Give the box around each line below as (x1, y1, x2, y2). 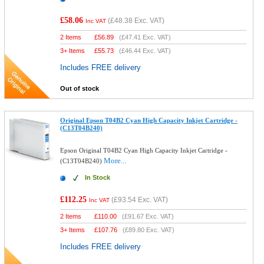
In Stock (85, 174, 111, 181)
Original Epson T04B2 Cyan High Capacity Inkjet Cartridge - (60, 117, 238, 124)
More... (104, 156, 127, 165)
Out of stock (60, 85, 100, 92)
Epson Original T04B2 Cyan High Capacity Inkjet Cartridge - (60, 147, 228, 154)
